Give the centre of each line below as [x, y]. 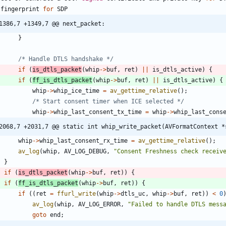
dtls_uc [133, 194]
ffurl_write [76, 194]
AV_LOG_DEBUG [85, 152]
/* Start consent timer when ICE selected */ [108, 102]
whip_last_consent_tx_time [98, 112]
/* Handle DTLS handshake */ [66, 59]
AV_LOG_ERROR [99, 205]
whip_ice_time [76, 91]
